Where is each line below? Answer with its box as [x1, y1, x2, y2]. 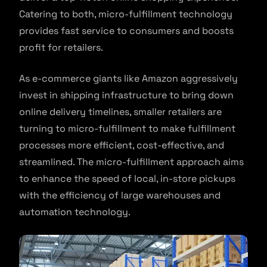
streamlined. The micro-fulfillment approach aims [19, 156, 244, 168]
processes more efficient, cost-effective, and [19, 139, 224, 151]
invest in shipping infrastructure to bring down [19, 89, 234, 101]
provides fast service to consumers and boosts [19, 24, 234, 37]
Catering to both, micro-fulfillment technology [19, 8, 232, 20]
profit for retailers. [19, 41, 103, 54]
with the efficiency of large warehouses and [19, 189, 221, 201]
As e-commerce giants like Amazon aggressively [19, 72, 238, 85]
